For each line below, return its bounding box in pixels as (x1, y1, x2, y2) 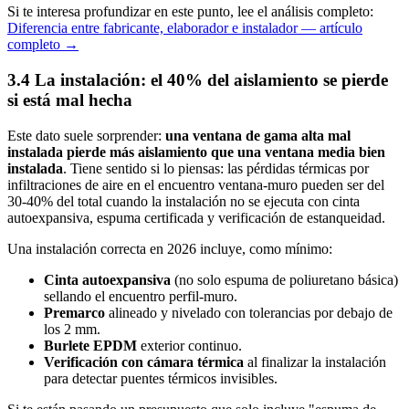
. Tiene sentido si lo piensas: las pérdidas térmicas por (63, 160, 369, 176)
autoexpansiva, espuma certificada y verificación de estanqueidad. (7, 209, 385, 225)
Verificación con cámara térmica (44, 353, 244, 370)
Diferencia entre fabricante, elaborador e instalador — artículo (7, 20, 362, 37)
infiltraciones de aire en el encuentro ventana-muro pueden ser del (7, 176, 384, 193)
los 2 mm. (44, 320, 100, 337)
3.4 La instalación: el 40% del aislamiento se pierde (7, 70, 388, 90)
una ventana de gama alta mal (165, 127, 351, 143)
